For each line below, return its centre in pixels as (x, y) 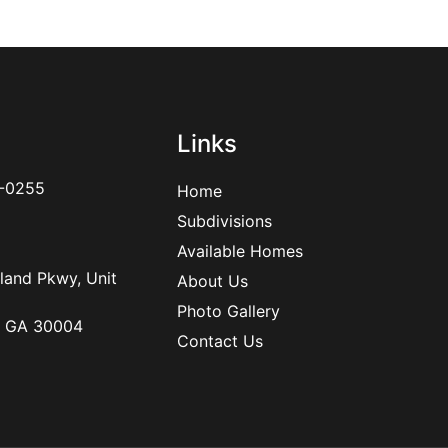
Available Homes (240, 250)
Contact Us (220, 340)
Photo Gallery (228, 310)
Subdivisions (224, 220)
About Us (212, 280)
